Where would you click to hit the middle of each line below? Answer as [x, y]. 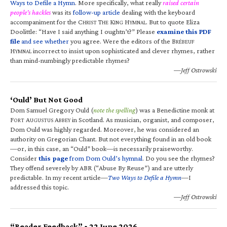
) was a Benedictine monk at [175, 110]
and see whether [44, 41]
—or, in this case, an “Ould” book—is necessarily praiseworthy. [102, 148]
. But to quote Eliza [173, 22]
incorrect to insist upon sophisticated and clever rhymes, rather [123, 50]
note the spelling [114, 110]
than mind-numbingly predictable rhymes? [70, 60]
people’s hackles [30, 12]
